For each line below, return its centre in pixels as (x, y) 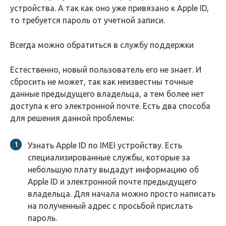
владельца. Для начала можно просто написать (122, 194)
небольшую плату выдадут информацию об (113, 170)
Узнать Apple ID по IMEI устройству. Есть (105, 146)
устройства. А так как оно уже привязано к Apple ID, (109, 8)
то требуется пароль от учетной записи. (88, 20)
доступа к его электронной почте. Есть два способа (110, 106)
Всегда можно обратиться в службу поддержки (102, 45)
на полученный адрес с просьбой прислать (110, 206)
